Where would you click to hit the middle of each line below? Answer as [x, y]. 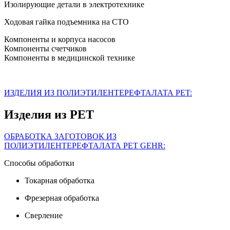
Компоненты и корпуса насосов [60, 40]
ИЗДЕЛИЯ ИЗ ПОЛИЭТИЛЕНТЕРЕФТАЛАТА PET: [98, 93]
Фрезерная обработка [62, 198]
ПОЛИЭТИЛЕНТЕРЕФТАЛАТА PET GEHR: [85, 146]
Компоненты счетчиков [45, 49]
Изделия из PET [49, 115]
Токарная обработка [60, 180]
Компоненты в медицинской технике [70, 58]
